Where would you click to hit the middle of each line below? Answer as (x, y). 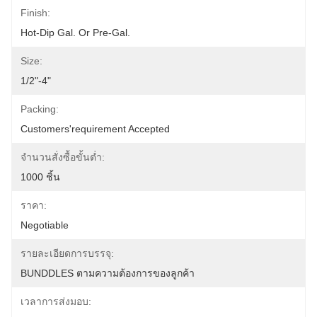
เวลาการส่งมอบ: (56, 301)
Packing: (40, 109)
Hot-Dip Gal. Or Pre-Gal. (75, 33)
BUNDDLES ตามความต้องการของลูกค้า (108, 273)
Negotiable (45, 225)
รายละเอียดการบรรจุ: (67, 253)
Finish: (35, 13)
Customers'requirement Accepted (95, 129)
